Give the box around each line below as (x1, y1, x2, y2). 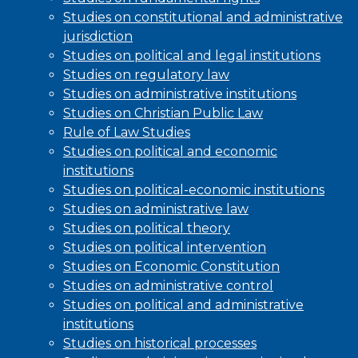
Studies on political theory (63, 221, 230, 237)
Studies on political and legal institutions (63, 48, 320, 64)
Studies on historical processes (63, 336, 257, 352)
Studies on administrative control (63, 278, 273, 294)
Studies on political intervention (63, 240, 266, 256)
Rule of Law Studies (63, 125, 190, 141)
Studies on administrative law (63, 201, 249, 217)
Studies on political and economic (63, 144, 277, 160)
